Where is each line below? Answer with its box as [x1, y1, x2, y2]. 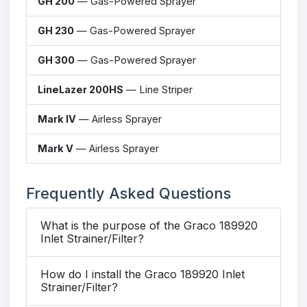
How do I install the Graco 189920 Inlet [40, 267, 245, 281]
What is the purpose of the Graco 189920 [40, 218, 258, 232]
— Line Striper [123, 83, 193, 95]
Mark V [38, 142, 73, 154]
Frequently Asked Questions [26, 184, 231, 202]
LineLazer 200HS [38, 83, 123, 95]
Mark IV [38, 112, 76, 125]
